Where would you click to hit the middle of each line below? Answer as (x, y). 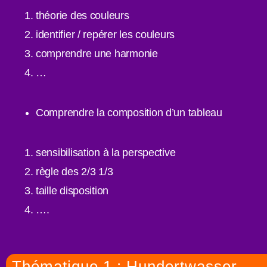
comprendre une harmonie (97, 53)
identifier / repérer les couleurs (105, 34)
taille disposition (72, 190)
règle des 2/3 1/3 (74, 171)
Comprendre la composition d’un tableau (129, 112)
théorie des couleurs (83, 15)
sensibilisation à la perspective (106, 152)
